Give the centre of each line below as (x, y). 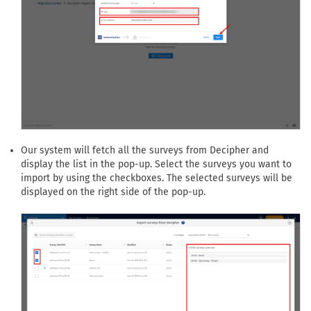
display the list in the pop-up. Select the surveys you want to (156, 164)
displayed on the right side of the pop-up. (113, 192)
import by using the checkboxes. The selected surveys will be (157, 178)
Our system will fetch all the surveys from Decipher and (145, 150)
